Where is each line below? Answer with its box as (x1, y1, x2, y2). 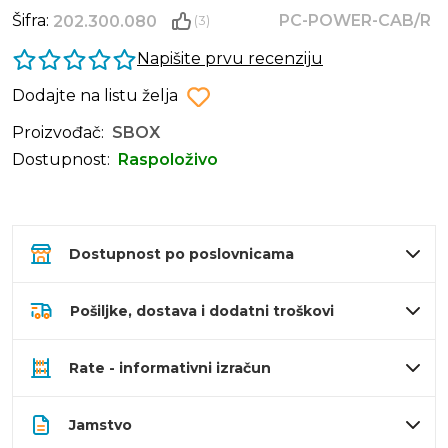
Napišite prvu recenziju (137, 49, 323, 69)
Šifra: (12, 11, 53, 31)
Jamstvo (69, 416, 132, 435)
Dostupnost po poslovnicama (69, 245, 294, 264)
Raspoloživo (118, 150, 218, 170)
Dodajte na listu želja (12, 86, 178, 106)
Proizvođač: (12, 123, 104, 143)
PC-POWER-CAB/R (278, 11, 431, 31)
